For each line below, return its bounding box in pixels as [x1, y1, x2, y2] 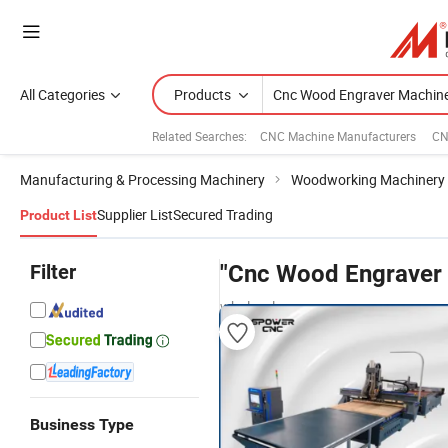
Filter [30, 260, 76, 284]
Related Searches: [152, 127, 247, 144]
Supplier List [97, 205, 173, 224]
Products [174, 85, 231, 104]
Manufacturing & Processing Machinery [20, 170, 265, 189]
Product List [20, 207, 97, 223]
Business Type [30, 415, 134, 434]
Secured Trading [173, 205, 273, 224]
